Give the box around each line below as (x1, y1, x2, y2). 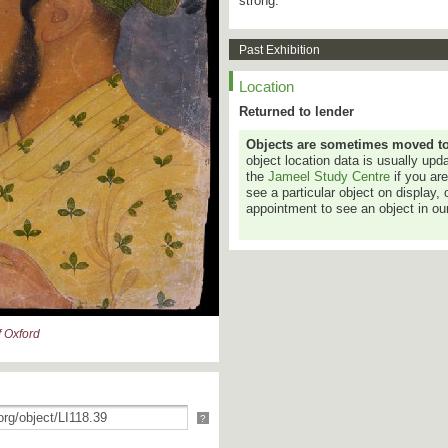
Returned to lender (239, 104, 354, 119)
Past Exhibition (239, 44, 320, 56)
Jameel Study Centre (268, 169, 390, 184)
